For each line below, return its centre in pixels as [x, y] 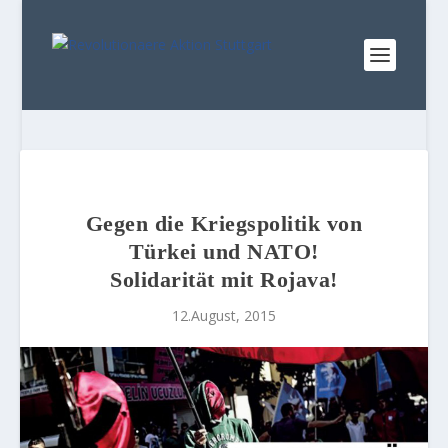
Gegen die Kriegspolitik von [224, 223]
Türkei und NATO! [223, 251]
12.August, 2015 [223, 315]
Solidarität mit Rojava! [224, 279]
